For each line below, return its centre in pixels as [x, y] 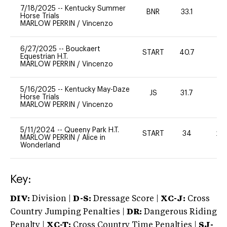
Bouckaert [83, 49]
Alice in [94, 138]
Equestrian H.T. [44, 56]
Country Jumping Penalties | [67, 212]
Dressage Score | [125, 199]
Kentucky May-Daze [97, 89]
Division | [51, 199]
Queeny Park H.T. [92, 130]
